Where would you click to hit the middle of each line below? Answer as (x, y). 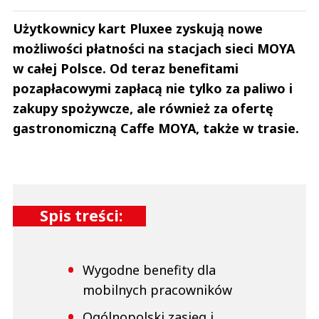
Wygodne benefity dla (149, 270)
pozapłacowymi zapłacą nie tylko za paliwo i (153, 89)
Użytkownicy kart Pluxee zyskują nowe (138, 29)
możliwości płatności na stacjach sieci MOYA (154, 49)
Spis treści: (81, 216)
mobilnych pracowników (157, 290)
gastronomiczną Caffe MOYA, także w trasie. (156, 129)
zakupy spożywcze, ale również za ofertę (143, 109)
